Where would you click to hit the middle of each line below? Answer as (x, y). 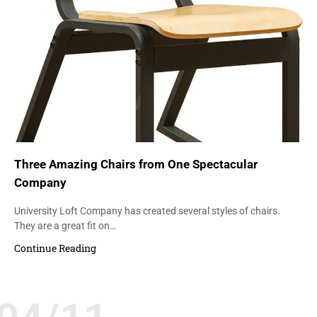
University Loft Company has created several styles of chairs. (147, 211)
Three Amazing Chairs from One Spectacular (136, 164)
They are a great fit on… (65, 225)
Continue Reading (55, 248)
